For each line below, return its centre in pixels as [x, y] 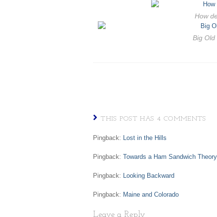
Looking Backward [149, 176]
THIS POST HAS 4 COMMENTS [154, 119]
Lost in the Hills [145, 138]
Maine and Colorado [151, 194]
